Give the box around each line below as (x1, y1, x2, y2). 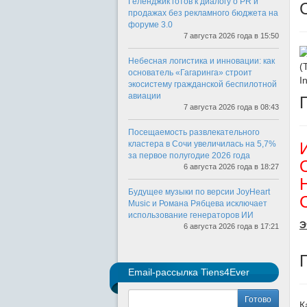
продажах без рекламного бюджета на (128, 8, 278, 18)
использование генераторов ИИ (128, 210, 254, 220)
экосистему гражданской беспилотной (128, 79, 277, 89)
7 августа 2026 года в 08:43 (184, 103, 279, 111)
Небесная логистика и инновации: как (128, 56, 275, 66)
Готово (245, 295, 271, 304)
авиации (128, 91, 161, 101)
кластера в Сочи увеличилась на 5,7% (128, 139, 276, 149)
